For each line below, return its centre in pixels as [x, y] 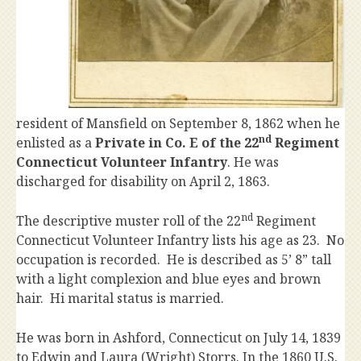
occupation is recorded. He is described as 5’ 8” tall [174, 260]
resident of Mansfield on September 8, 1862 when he [178, 124]
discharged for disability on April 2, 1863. [143, 182]
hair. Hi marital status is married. [122, 299]
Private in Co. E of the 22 [177, 143]
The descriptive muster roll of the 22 [129, 221]
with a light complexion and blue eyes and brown [168, 279]
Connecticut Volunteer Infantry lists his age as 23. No [180, 241]
